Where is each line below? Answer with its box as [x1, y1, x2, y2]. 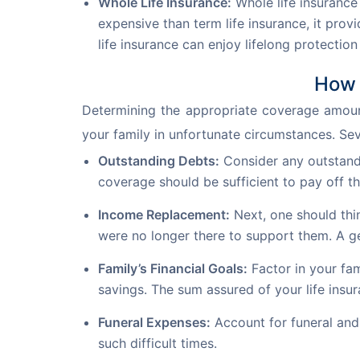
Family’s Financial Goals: [98, 260, 247, 276]
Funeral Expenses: [98, 313, 211, 330]
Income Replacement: [98, 206, 230, 223]
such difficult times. [98, 334, 217, 351]
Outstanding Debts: [98, 152, 219, 169]
